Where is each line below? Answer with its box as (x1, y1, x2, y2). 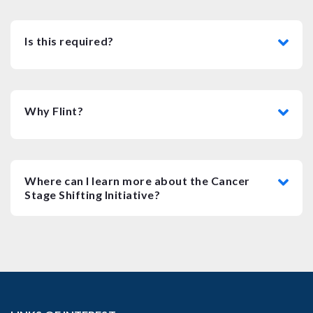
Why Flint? (24, 103, 83, 117)
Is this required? (24, 34, 114, 48)
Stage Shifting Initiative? (24, 187, 160, 201)
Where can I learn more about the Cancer (24, 173, 250, 187)
